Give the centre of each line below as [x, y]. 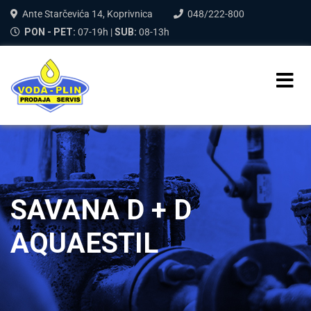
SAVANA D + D [101, 210]
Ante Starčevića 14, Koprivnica [87, 14]
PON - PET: [50, 32]
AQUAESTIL [84, 243]
